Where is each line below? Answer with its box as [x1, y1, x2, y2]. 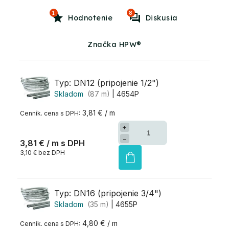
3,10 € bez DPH [20, 149, 65, 157]
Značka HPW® [87, 39, 142, 49]
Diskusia [145, 13, 178, 22]
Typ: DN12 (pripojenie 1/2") [54, 77, 159, 88]
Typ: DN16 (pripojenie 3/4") [54, 188, 162, 198]
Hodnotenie [68, 13, 112, 22]
